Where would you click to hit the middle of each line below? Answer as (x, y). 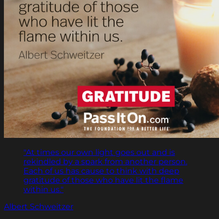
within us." (44, 190)
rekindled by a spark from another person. (105, 162)
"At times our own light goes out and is (99, 153)
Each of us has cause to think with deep (101, 171)
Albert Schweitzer (39, 207)
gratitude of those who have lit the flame (103, 180)
